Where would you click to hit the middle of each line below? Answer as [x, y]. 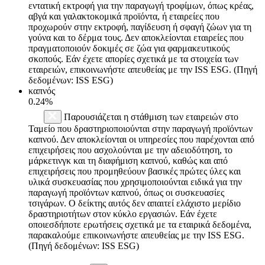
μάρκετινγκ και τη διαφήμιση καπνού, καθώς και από [128, 160]
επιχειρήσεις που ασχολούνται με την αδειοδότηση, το [130, 150]
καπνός [42, 91]
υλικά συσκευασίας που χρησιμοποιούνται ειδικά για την [135, 182]
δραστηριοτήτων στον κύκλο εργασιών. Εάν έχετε [123, 214]
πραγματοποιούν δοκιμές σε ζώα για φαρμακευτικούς [129, 48]
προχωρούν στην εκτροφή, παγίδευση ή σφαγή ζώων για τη [140, 27]
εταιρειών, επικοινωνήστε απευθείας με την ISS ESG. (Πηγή [143, 69]
